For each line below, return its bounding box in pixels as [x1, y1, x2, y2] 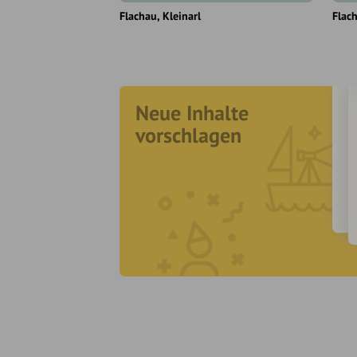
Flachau [120, 8, 157, 23]
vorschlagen [135, 121, 241, 148]
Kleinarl [163, 8, 201, 23]
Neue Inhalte [135, 99, 249, 126]
